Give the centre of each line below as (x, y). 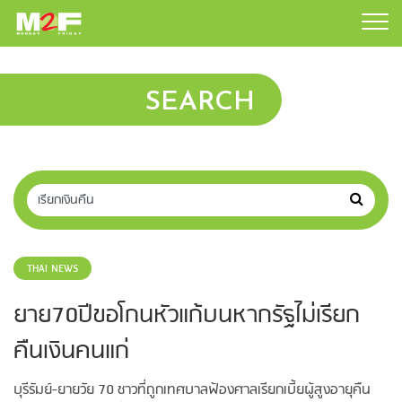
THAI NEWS (52, 269)
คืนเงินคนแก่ (71, 352)
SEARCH (200, 103)
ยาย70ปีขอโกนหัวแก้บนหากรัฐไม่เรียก (187, 316)
